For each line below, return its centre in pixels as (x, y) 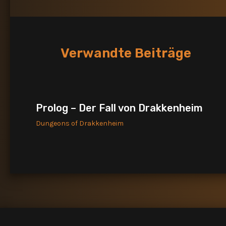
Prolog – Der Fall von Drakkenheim (119, 108)
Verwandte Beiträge (125, 53)
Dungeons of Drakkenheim (80, 123)
